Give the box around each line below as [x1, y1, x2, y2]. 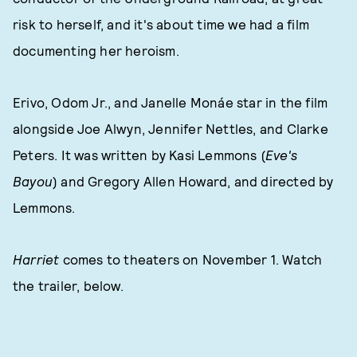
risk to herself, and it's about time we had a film [13, 16, 310, 32]
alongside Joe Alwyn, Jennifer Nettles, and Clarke [13, 120, 328, 136]
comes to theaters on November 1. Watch [59, 251, 323, 267]
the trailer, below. [13, 277, 124, 293]
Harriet [13, 251, 60, 267]
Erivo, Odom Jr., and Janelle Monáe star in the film [13, 94, 328, 110]
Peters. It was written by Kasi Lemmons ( [13, 147, 265, 163]
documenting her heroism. [13, 42, 179, 58]
